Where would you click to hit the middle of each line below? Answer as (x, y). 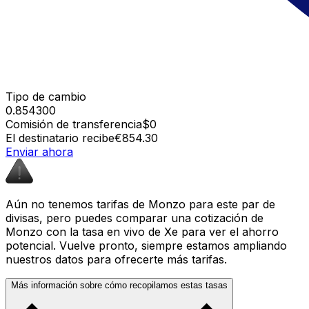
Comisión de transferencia (74, 124)
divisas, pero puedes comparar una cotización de (134, 218)
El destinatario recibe (60, 138)
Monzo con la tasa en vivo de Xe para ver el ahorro (142, 231)
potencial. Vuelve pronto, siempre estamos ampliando (146, 245)
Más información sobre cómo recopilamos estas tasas (119, 285)
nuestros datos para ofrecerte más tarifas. (116, 259)
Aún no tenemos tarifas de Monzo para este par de (140, 204)
